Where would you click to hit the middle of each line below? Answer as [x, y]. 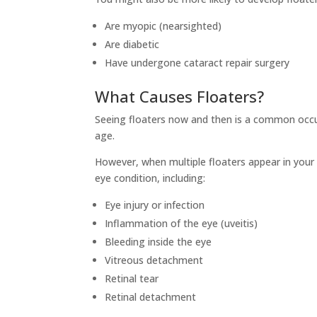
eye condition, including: [150, 178]
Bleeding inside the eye [158, 242]
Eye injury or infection [155, 205]
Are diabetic [132, 45]
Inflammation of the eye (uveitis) [181, 224]
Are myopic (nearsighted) [163, 26]
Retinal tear [132, 279]
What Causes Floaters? [180, 97]
